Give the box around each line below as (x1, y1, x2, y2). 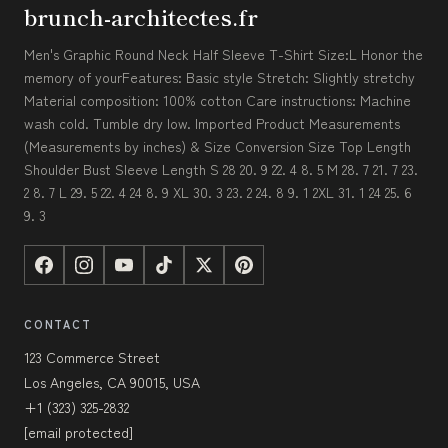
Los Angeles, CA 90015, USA (24, 371, 200, 392)
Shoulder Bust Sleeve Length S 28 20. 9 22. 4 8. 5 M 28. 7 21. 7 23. (24, 158, 418, 179)
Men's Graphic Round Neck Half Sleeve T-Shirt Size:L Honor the (24, 43, 423, 64)
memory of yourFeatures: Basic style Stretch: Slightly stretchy (24, 66, 415, 87)
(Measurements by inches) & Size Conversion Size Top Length (24, 135, 411, 156)
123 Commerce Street (24, 346, 160, 367)
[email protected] (24, 421, 133, 442)
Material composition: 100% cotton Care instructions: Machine (24, 89, 411, 110)
